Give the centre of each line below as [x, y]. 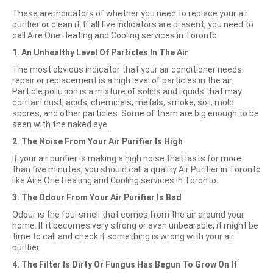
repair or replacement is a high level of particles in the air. [123, 81]
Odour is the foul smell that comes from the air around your [128, 215]
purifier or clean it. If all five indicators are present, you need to [133, 25]
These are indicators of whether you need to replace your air [130, 14]
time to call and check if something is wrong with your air [123, 237]
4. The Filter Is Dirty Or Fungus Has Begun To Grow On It [125, 265]
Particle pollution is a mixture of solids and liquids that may [127, 92]
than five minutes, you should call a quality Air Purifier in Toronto [136, 170]
